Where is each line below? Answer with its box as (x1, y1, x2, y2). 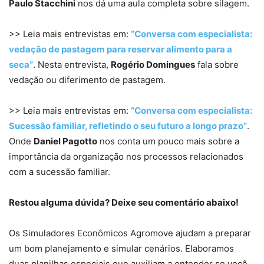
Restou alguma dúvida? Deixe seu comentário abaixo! (9, 197, 239, 209)
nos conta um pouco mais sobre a (97, 136, 239, 147)
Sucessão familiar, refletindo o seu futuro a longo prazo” (9, 120, 247, 132)
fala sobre (195, 59, 239, 71)
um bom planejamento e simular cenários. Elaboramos (9, 243, 234, 255)
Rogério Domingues (111, 59, 195, 71)
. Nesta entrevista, (33, 59, 111, 71)
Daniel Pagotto (34, 136, 97, 147)
